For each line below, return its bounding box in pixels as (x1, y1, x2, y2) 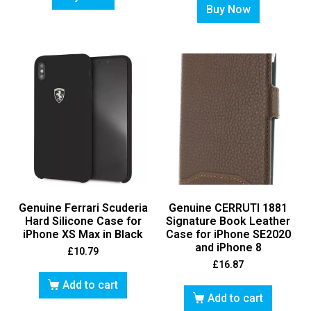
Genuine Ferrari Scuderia (18, 201, 148, 215)
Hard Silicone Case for (24, 214, 142, 228)
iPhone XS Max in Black (23, 227, 143, 241)
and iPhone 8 (194, 240, 262, 254)
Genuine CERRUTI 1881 (169, 201, 287, 215)
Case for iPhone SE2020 (165, 227, 291, 241)
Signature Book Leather (166, 214, 290, 228)
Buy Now (205, 3, 251, 17)
